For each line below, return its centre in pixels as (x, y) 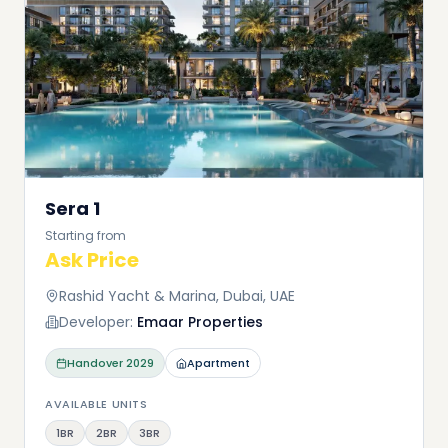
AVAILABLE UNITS (96, 404)
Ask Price (92, 260)
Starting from (85, 235)
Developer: (96, 322)
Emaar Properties (200, 322)
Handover (95, 363)
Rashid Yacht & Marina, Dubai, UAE (177, 296)
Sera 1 (72, 208)
